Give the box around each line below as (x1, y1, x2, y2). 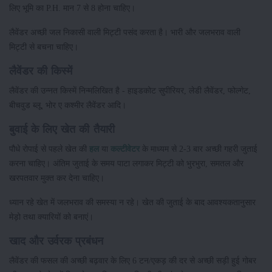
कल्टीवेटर (110, 143, 140, 154)
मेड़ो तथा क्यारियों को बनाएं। (9, 211, 93, 222)
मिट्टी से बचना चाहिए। (9, 41, 78, 52)
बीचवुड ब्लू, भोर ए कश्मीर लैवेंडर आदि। (9, 100, 126, 110)
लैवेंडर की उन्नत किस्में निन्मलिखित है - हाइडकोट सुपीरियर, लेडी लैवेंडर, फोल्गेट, (9, 85, 251, 95)
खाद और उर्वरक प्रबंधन (9, 234, 104, 247)
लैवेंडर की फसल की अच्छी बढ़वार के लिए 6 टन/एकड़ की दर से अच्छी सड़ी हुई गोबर (9, 255, 256, 265)
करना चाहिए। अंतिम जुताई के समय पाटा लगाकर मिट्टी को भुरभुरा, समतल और (9, 158, 243, 168)
